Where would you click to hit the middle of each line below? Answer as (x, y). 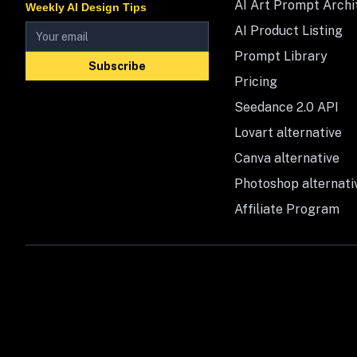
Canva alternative (287, 159)
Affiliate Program (287, 210)
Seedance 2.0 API (287, 108)
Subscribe (118, 67)
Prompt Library (281, 57)
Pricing (256, 82)
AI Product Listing (289, 31)
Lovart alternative (288, 133)
